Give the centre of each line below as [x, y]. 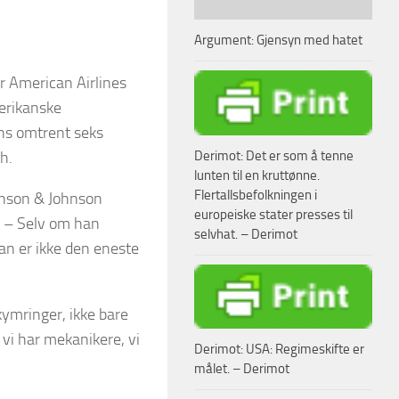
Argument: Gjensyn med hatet [278, 40]
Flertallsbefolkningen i [256, 195]
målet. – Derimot [242, 369]
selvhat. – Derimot [246, 234]
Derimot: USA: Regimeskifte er [279, 350]
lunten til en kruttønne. [257, 175]
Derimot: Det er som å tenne [274, 155]
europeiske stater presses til [273, 214]
